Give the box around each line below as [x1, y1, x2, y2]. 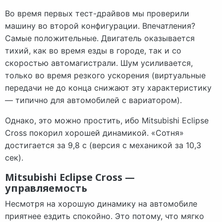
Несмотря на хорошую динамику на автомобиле [5, 199, 197, 209]
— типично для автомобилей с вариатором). [5, 95, 182, 106]
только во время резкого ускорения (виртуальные [5, 70, 206, 81]
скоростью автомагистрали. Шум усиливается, [5, 58, 193, 68]
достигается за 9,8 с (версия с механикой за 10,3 [5, 140, 201, 151]
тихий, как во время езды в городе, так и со [5, 46, 181, 56]
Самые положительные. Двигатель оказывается [5, 33, 195, 44]
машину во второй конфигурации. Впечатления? [5, 21, 195, 31]
